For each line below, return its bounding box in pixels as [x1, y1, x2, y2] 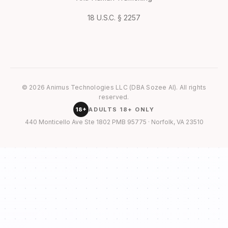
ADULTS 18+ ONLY [89, 105, 155, 113]
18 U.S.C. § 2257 [88, 13, 140, 22]
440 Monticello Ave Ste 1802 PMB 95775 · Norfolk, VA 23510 [24, 118, 204, 126]
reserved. [99, 93, 129, 101]
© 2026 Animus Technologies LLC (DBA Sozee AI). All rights [21, 83, 207, 92]
